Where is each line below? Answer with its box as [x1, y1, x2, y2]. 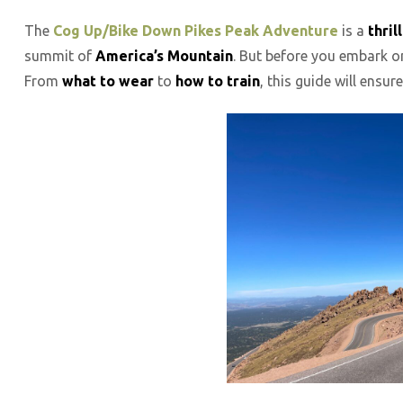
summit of [24, 47, 95, 64]
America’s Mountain [95, 47, 233, 64]
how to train [175, 72, 260, 89]
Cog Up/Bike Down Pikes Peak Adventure [53, 22, 338, 39]
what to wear [62, 72, 154, 89]
